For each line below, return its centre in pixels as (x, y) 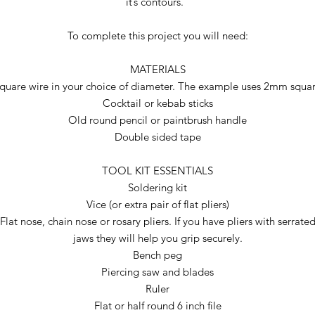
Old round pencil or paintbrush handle (157, 120)
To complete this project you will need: (157, 35)
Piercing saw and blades (157, 271)
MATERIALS (157, 69)
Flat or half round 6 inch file (157, 305)
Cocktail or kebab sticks (157, 103)
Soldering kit (157, 187)
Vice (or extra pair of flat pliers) (157, 204)
